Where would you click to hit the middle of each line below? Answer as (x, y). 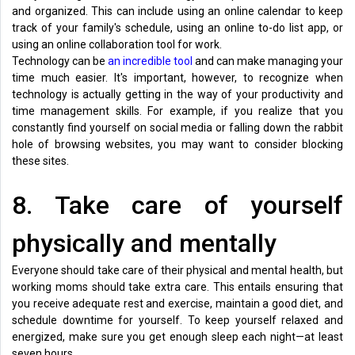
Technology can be (60, 61)
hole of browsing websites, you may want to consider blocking (177, 144)
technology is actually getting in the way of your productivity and (177, 94)
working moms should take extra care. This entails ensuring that (177, 286)
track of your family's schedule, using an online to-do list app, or (177, 27)
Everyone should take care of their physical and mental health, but (177, 270)
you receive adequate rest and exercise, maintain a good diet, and (177, 303)
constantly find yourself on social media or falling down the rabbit (177, 127)
